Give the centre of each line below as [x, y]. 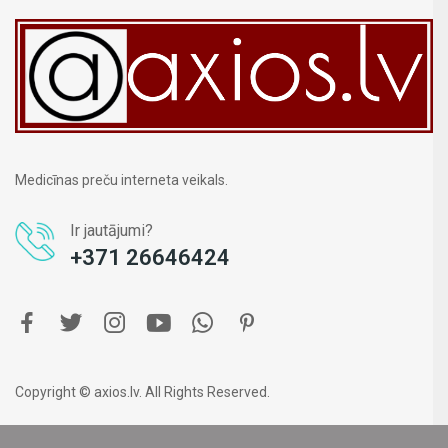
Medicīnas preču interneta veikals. [121, 179]
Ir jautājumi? [111, 230]
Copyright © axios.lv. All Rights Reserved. [142, 391]
